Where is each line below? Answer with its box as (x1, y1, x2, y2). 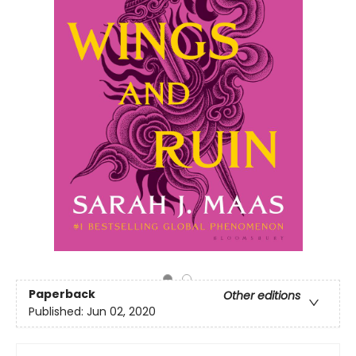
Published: (29, 304, 87, 320)
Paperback (29, 286, 95, 303)
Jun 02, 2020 (87, 304, 156, 320)
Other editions (223, 288, 300, 304)
